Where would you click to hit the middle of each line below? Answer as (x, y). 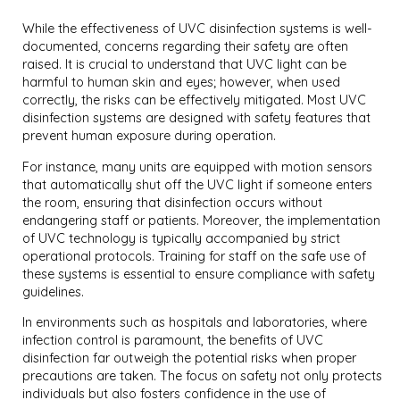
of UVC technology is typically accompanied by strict (182, 238)
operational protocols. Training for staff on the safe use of (195, 256)
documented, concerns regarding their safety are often (186, 47)
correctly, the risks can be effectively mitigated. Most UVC (195, 100)
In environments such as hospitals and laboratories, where (195, 323)
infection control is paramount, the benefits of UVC (173, 341)
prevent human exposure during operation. (150, 136)
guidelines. (54, 292)
